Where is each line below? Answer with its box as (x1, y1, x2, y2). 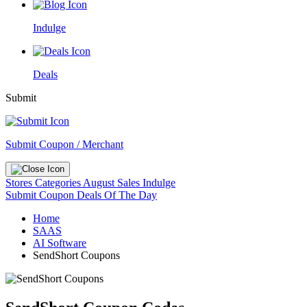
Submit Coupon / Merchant (5, 138, 123, 150)
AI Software (33, 237, 86, 249)
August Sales (83, 177, 140, 188)
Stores (5, 177, 35, 188)
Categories (35, 177, 83, 188)
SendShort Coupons (33, 249, 120, 261)
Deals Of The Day (77, 189, 157, 201)
